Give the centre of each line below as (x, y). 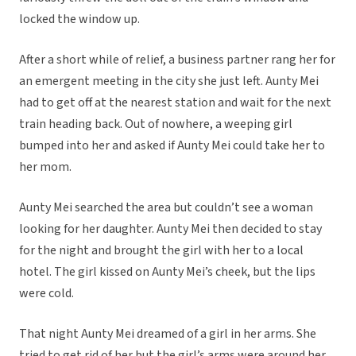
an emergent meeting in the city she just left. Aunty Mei (169, 81)
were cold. (46, 294)
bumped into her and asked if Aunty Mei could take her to (172, 146)
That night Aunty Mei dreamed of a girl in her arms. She (168, 334)
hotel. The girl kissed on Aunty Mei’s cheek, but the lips (167, 272)
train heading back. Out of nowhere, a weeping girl (156, 124)
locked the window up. (79, 19)
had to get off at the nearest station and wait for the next (175, 103)
